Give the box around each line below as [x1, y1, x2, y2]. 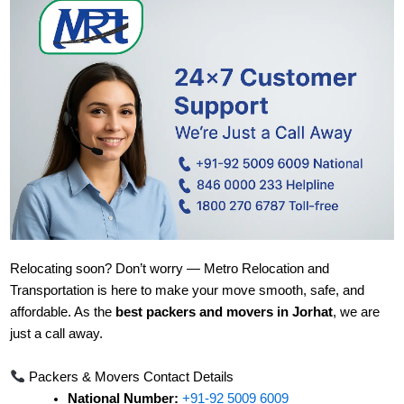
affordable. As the [10, 305, 115, 320]
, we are [333, 305, 380, 320]
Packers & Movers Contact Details [28, 369, 234, 384]
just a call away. [10, 326, 103, 342]
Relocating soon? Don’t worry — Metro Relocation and [10, 262, 329, 277]
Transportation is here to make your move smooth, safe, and [10, 283, 364, 298]
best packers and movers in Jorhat [115, 305, 333, 320]
